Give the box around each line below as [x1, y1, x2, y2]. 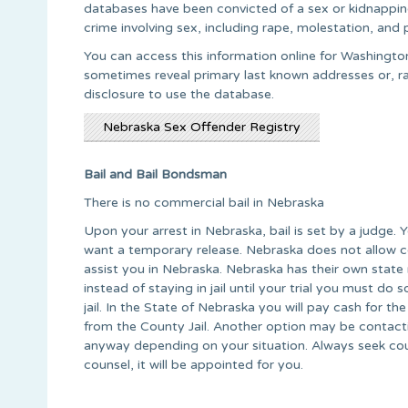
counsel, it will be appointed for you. [84, 356, 303, 372]
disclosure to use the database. [84, 86, 274, 102]
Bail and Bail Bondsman [84, 166, 227, 182]
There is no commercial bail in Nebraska [84, 194, 324, 210]
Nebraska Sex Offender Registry [103, 118, 301, 135]
